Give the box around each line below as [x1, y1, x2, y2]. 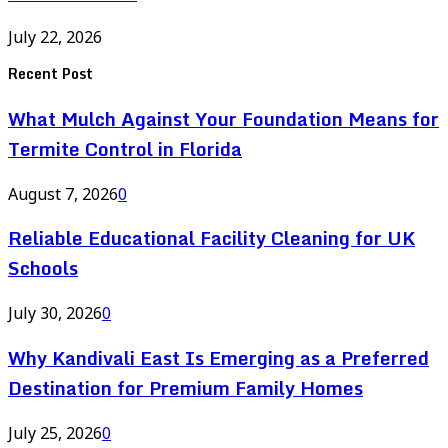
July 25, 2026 [8, 421, 102, 444]
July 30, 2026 [8, 302, 102, 325]
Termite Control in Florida [8, 134, 242, 165]
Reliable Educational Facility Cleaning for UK [8, 223, 415, 254]
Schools [8, 253, 78, 284]
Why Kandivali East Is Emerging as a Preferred [8, 342, 429, 373]
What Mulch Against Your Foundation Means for [8, 104, 439, 135]
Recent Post [8, 62, 93, 86]
